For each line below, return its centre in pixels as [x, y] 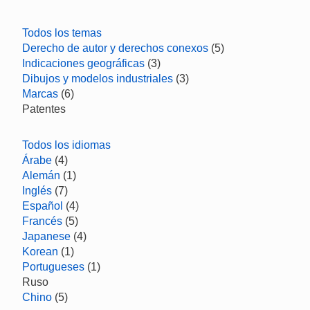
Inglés [37, 191]
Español [43, 206]
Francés [42, 221]
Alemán [41, 175]
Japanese [46, 236]
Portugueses [53, 267]
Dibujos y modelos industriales [98, 79]
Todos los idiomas [66, 145]
